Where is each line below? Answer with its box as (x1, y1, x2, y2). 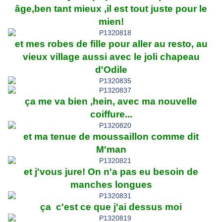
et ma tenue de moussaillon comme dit (23, 131, 199, 142)
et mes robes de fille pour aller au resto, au (14, 39, 208, 50)
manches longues (70, 179, 152, 190)
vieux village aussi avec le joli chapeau (22, 52, 200, 62)
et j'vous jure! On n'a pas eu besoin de (24, 166, 198, 177)
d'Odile (95, 64, 127, 75)
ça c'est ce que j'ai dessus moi (40, 202, 182, 213)
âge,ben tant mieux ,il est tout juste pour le (15, 3, 207, 14)
